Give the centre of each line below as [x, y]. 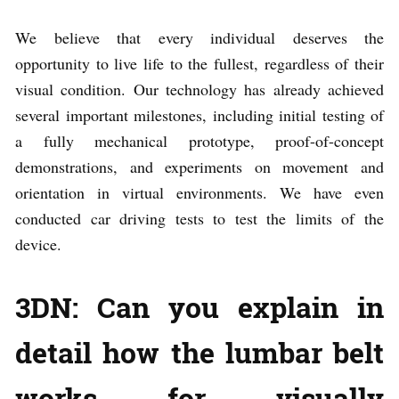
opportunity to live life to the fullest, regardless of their [199, 63]
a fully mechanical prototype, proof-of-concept [199, 140]
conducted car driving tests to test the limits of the [199, 218]
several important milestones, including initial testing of [199, 114]
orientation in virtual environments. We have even [199, 192]
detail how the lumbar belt [199, 352]
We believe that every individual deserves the [199, 37]
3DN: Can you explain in [199, 306]
